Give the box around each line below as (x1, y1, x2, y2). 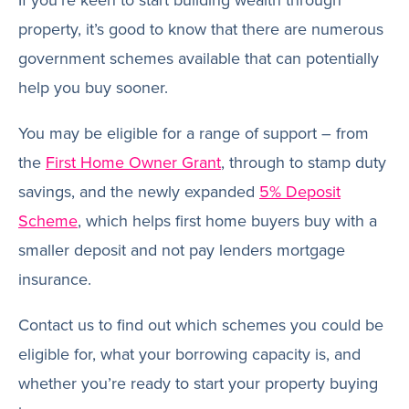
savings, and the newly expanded (18, 180, 259, 204)
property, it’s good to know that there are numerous (18, 17, 383, 41)
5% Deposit (259, 180, 341, 204)
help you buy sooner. (18, 76, 168, 100)
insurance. (18, 267, 91, 291)
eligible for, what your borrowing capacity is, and (18, 342, 361, 366)
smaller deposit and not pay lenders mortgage (18, 238, 345, 262)
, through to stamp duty (221, 151, 386, 174)
